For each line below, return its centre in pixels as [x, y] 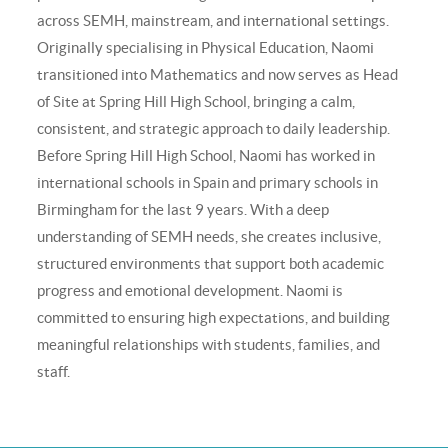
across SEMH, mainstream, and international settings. [213, 21]
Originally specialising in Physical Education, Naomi [206, 48]
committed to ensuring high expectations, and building [214, 318]
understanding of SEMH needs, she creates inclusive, [209, 237]
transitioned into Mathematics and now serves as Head [218, 75]
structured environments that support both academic [211, 264]
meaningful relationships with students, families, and [209, 345]
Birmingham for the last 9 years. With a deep [183, 210]
